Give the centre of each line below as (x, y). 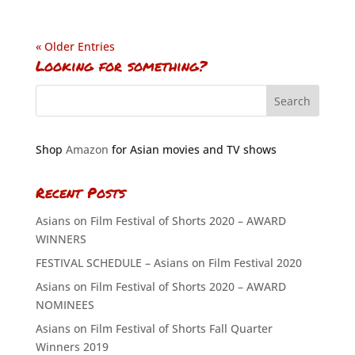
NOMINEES (65, 305)
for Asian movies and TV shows (192, 149)
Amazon (87, 149)
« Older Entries (75, 46)
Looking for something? (121, 66)
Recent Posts (80, 193)
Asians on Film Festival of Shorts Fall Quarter (154, 328)
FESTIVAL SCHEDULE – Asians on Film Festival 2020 (168, 263)
